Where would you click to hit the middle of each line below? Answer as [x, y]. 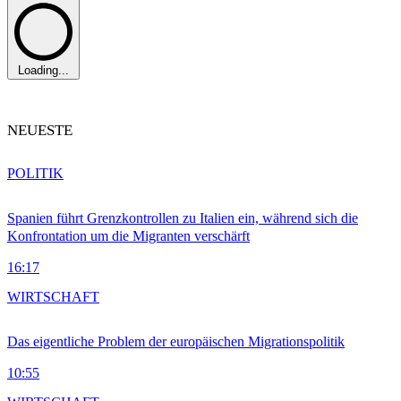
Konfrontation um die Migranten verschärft [128, 235]
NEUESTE [40, 130]
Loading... [43, 71]
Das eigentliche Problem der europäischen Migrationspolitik [176, 341]
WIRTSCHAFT [53, 296]
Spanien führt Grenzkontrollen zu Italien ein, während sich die [183, 218]
